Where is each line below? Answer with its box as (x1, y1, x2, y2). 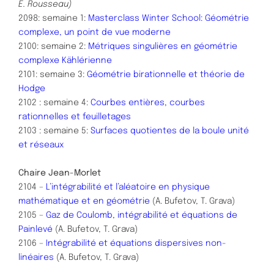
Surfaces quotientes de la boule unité (91, 126, 249, 135)
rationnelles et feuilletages (18, 112, 131, 121)
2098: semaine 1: (18, 13, 88, 23)
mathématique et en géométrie (18, 196, 150, 206)
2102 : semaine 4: (18, 98, 91, 107)
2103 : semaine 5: (18, 126, 91, 135)
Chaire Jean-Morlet (18, 168, 101, 177)
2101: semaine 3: (18, 70, 87, 79)
